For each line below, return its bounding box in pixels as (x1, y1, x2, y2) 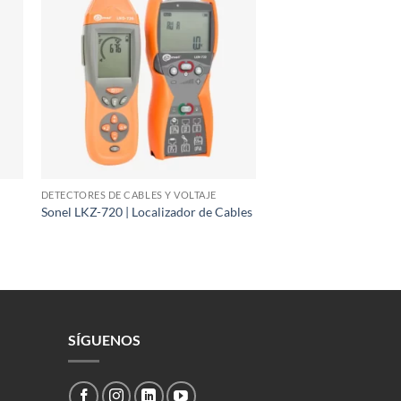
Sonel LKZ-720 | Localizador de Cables (40, 203, 252, 219)
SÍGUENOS (67, 330, 141, 348)
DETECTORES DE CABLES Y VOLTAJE (40, 188, 217, 200)
